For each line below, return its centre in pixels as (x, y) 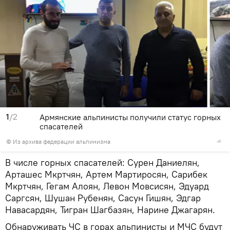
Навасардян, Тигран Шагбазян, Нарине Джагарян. (110, 210)
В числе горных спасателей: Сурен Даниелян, (102, 163)
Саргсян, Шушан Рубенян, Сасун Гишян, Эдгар (103, 198)
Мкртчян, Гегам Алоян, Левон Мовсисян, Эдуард (107, 186)
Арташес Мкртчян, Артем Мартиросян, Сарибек (106, 175)
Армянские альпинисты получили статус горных (130, 117)
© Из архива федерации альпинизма (58, 142)
